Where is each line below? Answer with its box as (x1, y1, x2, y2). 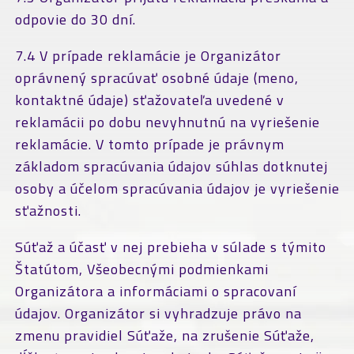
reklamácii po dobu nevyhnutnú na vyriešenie (14, 111, 320, 133)
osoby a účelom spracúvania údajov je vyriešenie (14, 178, 340, 199)
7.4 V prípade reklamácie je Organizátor (14, 45, 281, 66)
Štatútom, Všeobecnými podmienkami (14, 258, 269, 280)
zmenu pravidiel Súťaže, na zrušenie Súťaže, (14, 325, 314, 346)
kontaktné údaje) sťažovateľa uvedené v (14, 89, 284, 111)
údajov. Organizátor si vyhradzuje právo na (14, 303, 302, 324)
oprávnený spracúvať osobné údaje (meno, (14, 67, 299, 88)
